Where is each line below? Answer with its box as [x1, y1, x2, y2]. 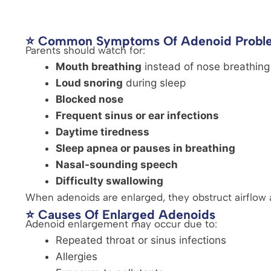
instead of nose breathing [142, 60, 270, 73]
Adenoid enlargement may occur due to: [25, 217, 217, 230]
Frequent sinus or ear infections [56, 109, 219, 122]
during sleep [123, 76, 186, 89]
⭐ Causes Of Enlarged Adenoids [25, 206, 215, 222]
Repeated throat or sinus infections [56, 233, 226, 246]
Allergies [56, 250, 97, 263]
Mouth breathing [56, 60, 142, 73]
